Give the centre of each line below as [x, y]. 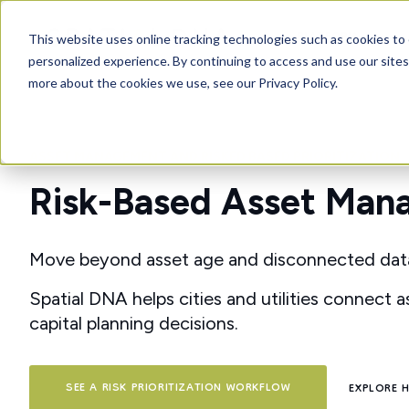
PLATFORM [326, 37]
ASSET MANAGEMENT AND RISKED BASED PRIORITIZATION [215, 157]
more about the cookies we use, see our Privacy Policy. [183, 82]
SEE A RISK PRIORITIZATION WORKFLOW [178, 389]
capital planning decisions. [134, 324]
